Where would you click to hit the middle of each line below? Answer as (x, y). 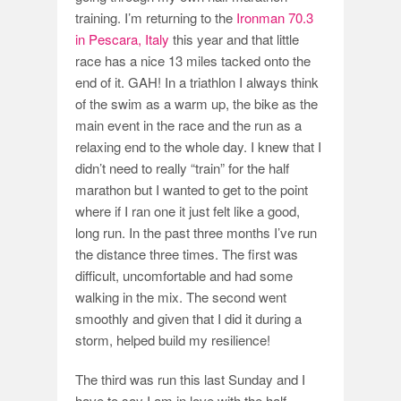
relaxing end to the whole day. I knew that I (198, 146)
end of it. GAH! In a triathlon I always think (197, 82)
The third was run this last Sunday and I (190, 379)
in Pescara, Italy (122, 39)
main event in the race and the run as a (188, 125)
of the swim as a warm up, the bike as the (196, 103)
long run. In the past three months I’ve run (196, 232)
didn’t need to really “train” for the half (182, 168)
